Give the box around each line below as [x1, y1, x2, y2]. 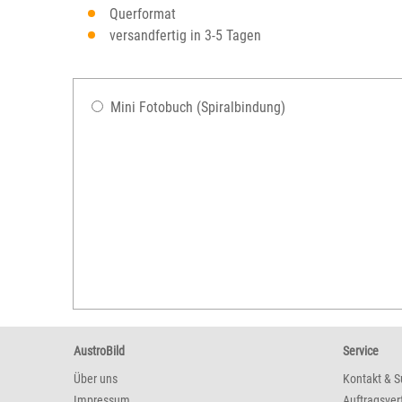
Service [343, 344, 379, 358]
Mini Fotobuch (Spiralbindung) [110, 99, 285, 116]
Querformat [109, 5, 176, 22]
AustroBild [74, 344, 125, 358]
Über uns [74, 371, 118, 386]
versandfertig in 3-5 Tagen [109, 27, 261, 44]
